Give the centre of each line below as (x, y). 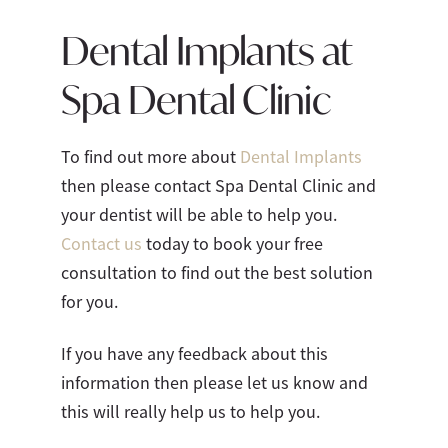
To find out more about (150, 156)
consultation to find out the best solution (216, 272)
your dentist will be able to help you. (198, 214)
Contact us (101, 243)
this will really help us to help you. (190, 411)
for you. (89, 301)
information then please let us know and (214, 382)
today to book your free (232, 243)
